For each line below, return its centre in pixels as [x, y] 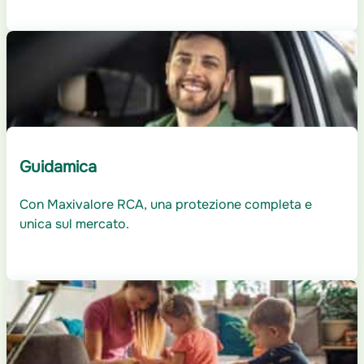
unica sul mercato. [74, 224]
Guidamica [58, 167]
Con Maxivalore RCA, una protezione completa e [166, 205]
